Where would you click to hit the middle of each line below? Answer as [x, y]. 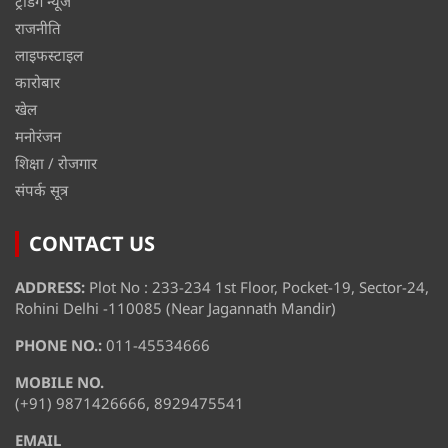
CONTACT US [92, 244]
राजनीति [38, 28]
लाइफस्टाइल [49, 55]
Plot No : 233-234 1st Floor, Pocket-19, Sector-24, [259, 287]
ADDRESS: [52, 287]
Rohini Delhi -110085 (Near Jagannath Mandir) [175, 308]
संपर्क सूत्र [41, 190]
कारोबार [37, 82]
